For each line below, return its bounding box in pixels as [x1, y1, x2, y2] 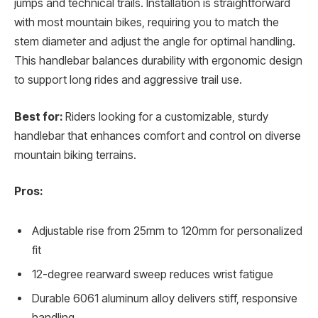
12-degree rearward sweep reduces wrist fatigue [32, 268, 273, 282]
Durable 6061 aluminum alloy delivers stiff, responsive [32, 292, 297, 306]
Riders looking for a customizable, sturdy [62, 109, 268, 124]
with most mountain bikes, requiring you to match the [14, 16, 279, 30]
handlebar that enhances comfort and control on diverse [14, 128, 301, 143]
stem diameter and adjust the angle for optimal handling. [14, 35, 295, 49]
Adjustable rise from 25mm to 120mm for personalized [32, 224, 302, 238]
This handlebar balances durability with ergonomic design [14, 54, 302, 68]
